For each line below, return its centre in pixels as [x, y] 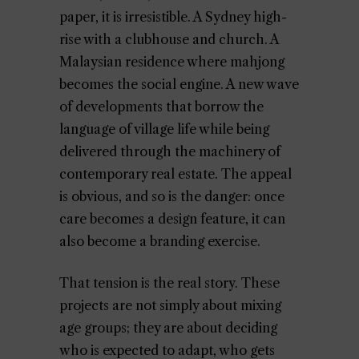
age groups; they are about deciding [168, 328]
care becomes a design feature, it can [172, 219]
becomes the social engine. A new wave [179, 84]
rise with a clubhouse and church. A [169, 39]
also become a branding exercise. [160, 241]
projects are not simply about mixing [170, 305]
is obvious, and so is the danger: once [172, 196]
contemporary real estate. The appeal [175, 174]
